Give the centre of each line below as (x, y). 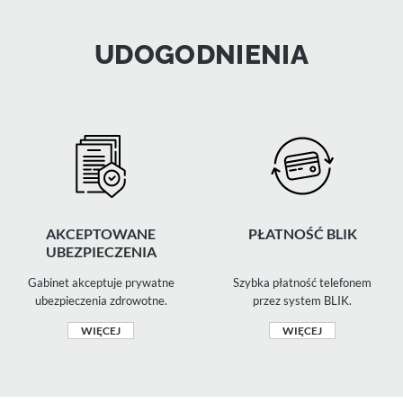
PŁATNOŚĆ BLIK (302, 233)
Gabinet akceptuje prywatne (101, 282)
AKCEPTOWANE (101, 233)
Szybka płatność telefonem (302, 282)
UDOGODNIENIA (201, 54)
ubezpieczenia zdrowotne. (101, 300)
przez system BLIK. (302, 300)
